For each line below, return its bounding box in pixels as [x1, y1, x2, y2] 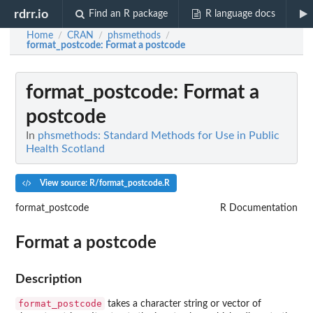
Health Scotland [26, 143, 105, 154]
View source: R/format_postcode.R [37, 178, 170, 187]
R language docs [205, 9, 275, 19]
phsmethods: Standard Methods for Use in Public [38, 130, 279, 141]
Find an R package [89, 9, 168, 19]
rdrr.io [14, 8, 49, 20]
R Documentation [220, 203, 298, 213]
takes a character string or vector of [105, 298, 261, 309]
